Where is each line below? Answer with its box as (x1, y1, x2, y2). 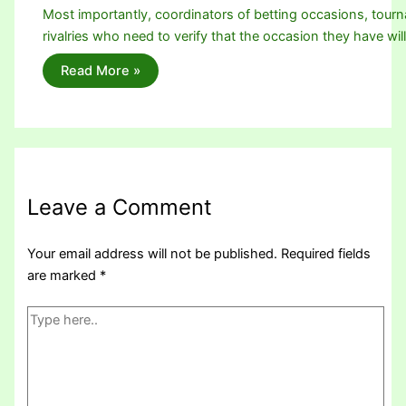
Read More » (61, 63, 141, 80)
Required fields (281, 245, 372, 262)
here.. (26, 329, 62, 346)
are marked (27, 266, 101, 284)
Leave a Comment (27, 193, 213, 220)
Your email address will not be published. (27, 245, 278, 262)
